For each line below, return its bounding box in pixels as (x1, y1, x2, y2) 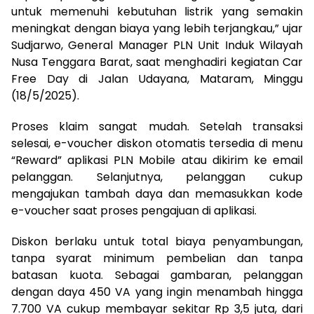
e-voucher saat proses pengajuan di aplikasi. (11, 202, 257, 219)
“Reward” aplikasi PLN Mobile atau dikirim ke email (11, 151, 303, 168)
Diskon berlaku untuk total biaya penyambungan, (11, 233, 303, 250)
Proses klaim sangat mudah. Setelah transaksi (11, 118, 303, 135)
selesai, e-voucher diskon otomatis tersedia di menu (11, 135, 303, 151)
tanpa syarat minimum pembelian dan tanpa (11, 250, 303, 266)
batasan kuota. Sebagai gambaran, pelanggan (11, 266, 303, 283)
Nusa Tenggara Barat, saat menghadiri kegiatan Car (11, 53, 303, 70)
